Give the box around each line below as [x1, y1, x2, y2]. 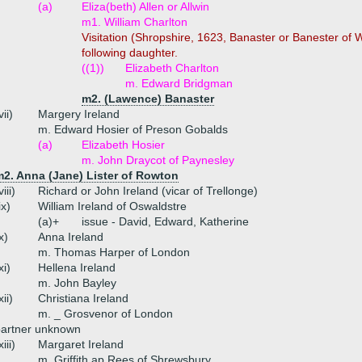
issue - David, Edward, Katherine [82, 215, 249, 228]
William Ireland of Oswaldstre [38, 200, 187, 213]
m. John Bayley [38, 276, 116, 289]
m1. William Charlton [82, 15, 187, 28]
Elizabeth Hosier [82, 138, 165, 151]
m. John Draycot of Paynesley [82, 154, 234, 166]
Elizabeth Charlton [125, 61, 219, 74]
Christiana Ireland [38, 292, 128, 305]
